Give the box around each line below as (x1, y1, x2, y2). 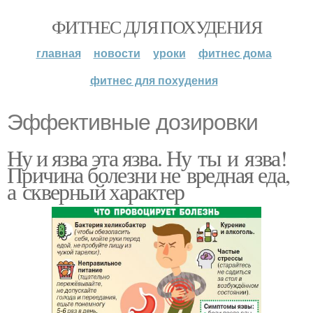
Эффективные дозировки (7, 110, 258, 135)
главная (36, 45, 81, 61)
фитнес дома (198, 45, 272, 61)
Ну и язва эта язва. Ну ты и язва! (7, 143, 287, 173)
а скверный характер (7, 176, 184, 206)
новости (93, 45, 140, 61)
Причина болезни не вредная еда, (7, 159, 290, 189)
